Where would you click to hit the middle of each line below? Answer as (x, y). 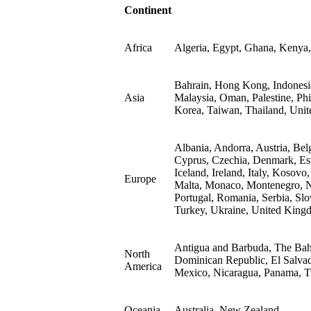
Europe (140, 179)
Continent (148, 10)
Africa (138, 48)
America (143, 267)
